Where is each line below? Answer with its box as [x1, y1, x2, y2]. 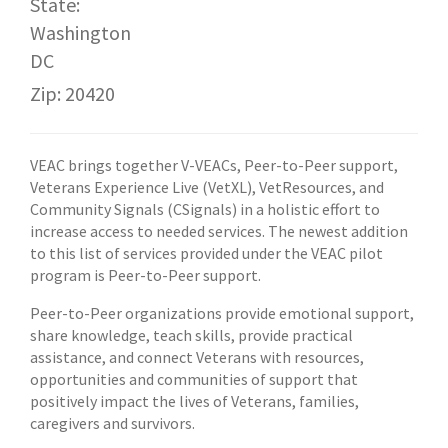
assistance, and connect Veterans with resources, [30, 347, 364, 367]
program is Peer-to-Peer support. [30, 265, 261, 285]
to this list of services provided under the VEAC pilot [30, 243, 383, 263]
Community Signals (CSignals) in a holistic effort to [30, 199, 380, 219]
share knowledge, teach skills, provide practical [30, 325, 353, 345]
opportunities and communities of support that [30, 369, 358, 389]
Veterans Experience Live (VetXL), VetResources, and [30, 177, 384, 197]
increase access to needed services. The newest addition [30, 221, 408, 241]
